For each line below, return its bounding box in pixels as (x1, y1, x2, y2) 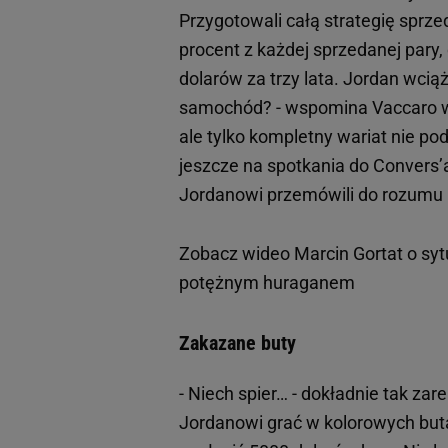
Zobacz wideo (179, 243, 294, 265)
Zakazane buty (179, 331, 296, 356)
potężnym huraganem (179, 272, 355, 294)
